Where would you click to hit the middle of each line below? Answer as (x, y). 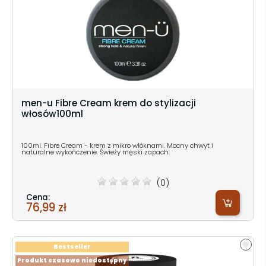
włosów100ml (52, 113)
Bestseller (72, 246)
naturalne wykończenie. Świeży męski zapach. (96, 152)
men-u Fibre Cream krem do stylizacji (109, 103)
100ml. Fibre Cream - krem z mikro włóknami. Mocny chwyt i (117, 145)
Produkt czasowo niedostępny (72, 260)
